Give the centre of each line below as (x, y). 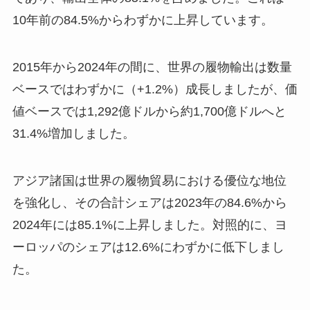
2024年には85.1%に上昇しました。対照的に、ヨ (149, 225)
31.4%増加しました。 (73, 133)
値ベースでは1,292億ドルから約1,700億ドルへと (149, 111)
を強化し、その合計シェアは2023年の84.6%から (149, 202)
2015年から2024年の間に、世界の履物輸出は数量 (152, 67)
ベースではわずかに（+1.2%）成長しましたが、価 (155, 89)
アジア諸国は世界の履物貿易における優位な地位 (149, 180)
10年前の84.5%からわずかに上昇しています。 (143, 20)
